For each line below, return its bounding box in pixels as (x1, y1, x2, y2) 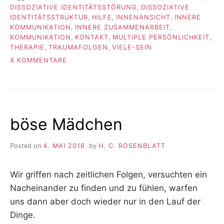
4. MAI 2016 (43, 141, 85, 149)
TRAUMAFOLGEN (48, 43, 108, 51)
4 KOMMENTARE (10, 56, 67, 64)
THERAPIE (10, 43, 44, 51)
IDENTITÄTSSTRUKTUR (10, 13, 88, 21)
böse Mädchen (10, 114, 122, 134)
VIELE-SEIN (112, 43, 152, 51)
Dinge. (10, 209, 35, 220)
